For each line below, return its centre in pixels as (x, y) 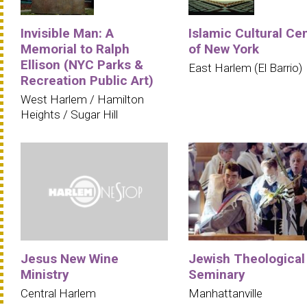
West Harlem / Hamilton (82, 99)
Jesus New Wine (70, 259)
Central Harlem (58, 294)
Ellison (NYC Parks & (82, 64)
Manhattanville (225, 294)
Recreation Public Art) (87, 80)
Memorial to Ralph (75, 49)
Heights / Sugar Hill (69, 114)
